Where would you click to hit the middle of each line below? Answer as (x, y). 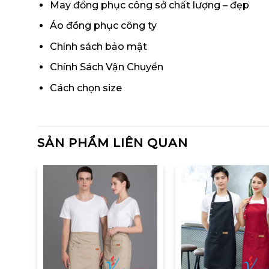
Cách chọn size (86, 88)
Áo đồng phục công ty (103, 26)
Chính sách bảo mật (98, 46)
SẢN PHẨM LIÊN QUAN (113, 143)
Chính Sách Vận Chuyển (106, 67)
